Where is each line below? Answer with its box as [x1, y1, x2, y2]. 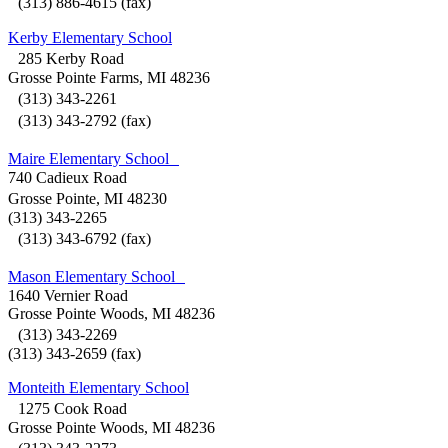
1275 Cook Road [8, 400, 127, 418]
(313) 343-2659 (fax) [8, 345, 141, 363]
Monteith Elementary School [8, 379, 189, 397]
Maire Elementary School [8, 150, 179, 168]
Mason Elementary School [8, 268, 185, 286]
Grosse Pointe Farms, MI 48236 [8, 69, 210, 87]
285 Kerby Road [8, 50, 124, 68]
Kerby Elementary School [8, 29, 172, 47]
